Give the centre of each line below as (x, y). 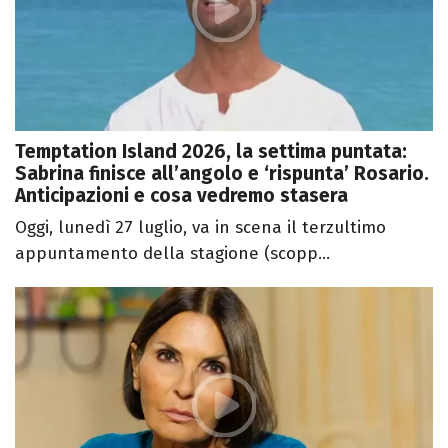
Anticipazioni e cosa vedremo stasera (181, 195)
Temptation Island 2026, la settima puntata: (211, 151)
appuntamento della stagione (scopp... (172, 253)
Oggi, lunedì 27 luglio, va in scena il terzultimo (200, 227)
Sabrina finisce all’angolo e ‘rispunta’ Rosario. (222, 173)
